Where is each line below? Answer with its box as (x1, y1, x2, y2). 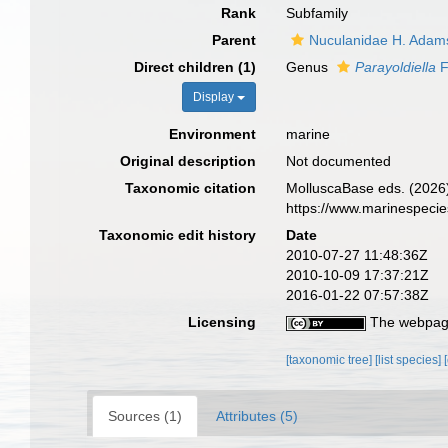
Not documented (286, 153, 392, 169)
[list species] (375, 353, 445, 367)
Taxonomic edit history (99, 227, 257, 243)
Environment (169, 126, 257, 142)
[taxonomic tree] (286, 353, 376, 367)
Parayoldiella (355, 59, 437, 75)
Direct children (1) (134, 59, 257, 75)
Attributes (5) (216, 408, 298, 424)
